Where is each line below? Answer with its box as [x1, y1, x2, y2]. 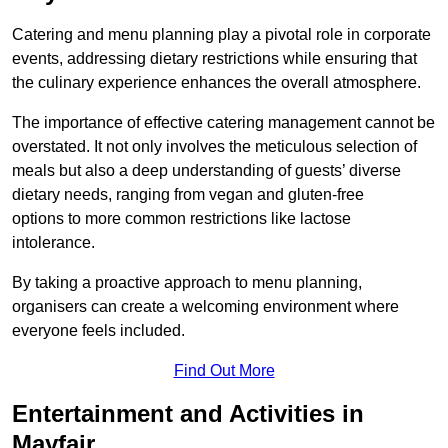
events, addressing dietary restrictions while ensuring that [12, 50, 417, 68]
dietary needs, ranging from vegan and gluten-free [12, 186, 364, 204]
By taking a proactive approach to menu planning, [12, 274, 362, 292]
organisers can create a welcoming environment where [12, 298, 399, 316]
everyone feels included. [12, 322, 185, 340]
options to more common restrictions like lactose [12, 210, 351, 228]
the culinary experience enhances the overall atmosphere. [12, 74, 421, 92]
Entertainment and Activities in [12, 400, 364, 428]
